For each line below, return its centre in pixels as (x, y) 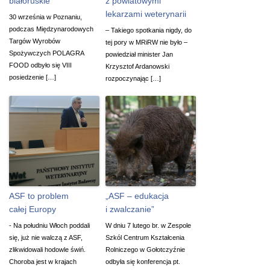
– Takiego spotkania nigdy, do (149, 30)
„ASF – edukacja (137, 196)
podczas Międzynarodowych (51, 29)
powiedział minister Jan (139, 54)
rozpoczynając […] (133, 78)
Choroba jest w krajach (43, 261)
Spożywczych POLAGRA (46, 53)
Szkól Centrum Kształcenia (145, 237)
